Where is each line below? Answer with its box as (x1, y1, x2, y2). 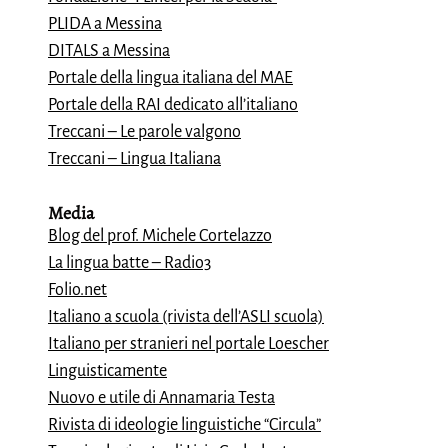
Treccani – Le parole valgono (48, 123, 241, 141)
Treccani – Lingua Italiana (48, 150, 221, 168)
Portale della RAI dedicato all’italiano (48, 96, 298, 114)
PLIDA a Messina (48, 15, 162, 33)
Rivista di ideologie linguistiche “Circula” (48, 416, 321, 434)
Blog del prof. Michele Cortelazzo (48, 227, 272, 245)
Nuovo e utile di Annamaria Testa (48, 389, 275, 407)
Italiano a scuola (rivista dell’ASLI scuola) (48, 308, 324, 326)
